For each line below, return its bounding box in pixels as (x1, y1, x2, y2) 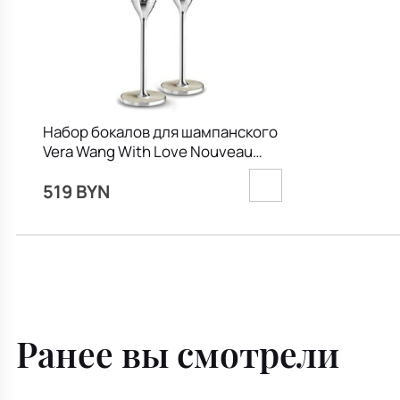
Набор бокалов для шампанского (42, 121, 278, 142)
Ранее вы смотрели (16, 330, 339, 378)
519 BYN (42, 178, 110, 204)
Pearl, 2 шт (42, 160, 116, 181)
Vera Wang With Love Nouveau (42, 140, 253, 162)
